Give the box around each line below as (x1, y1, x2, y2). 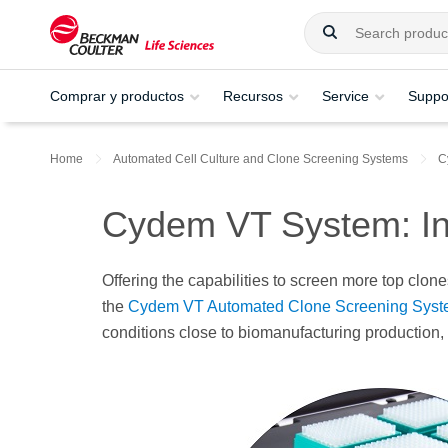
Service (322, 87, 369, 104)
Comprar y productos (50, 87, 184, 104)
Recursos (223, 87, 283, 104)
